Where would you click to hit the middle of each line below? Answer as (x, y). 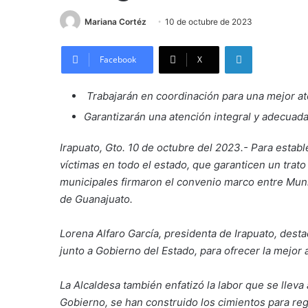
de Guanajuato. (96, 199)
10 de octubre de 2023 (209, 22)
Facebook (118, 60)
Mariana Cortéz (115, 22)
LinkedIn (269, 46)
